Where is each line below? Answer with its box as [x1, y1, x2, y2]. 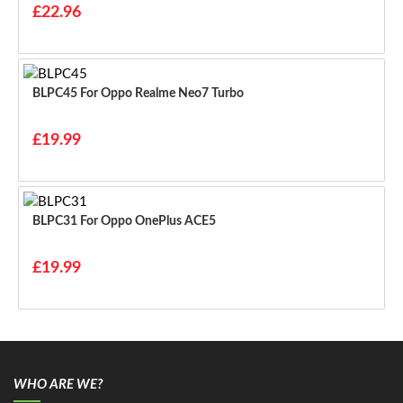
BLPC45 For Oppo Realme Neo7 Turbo [80, 87, 244, 101]
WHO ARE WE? [13, 378, 103, 392]
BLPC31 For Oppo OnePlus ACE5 [80, 215, 216, 228]
